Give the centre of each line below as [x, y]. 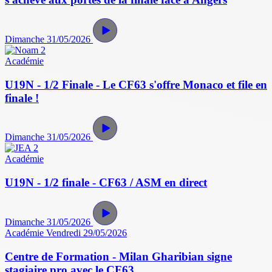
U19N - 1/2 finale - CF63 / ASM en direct [106, 183]
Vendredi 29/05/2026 [87, 233]
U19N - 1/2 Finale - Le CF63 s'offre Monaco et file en [136, 84]
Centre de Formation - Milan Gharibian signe [118, 256]
